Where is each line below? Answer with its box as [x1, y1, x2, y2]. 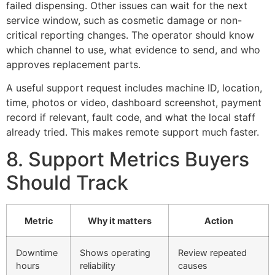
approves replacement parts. [6, 58, 141, 71]
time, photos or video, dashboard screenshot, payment [6, 96, 261, 109]
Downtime [16, 247, 58, 258]
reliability [80, 260, 115, 271]
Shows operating [80, 247, 150, 258]
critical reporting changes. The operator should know [6, 28, 254, 41]
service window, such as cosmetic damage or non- [6, 14, 242, 26]
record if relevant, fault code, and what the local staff [6, 111, 255, 124]
